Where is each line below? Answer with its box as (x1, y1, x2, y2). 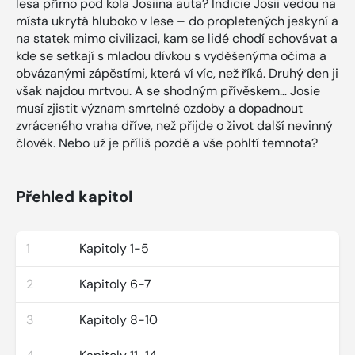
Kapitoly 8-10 (79, 311, 158, 328)
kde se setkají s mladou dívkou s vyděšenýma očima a (16, 47, 326, 64)
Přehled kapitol (16, 185, 132, 207)
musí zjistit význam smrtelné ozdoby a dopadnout (16, 99, 303, 116)
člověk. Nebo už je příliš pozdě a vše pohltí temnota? (16, 134, 318, 151)
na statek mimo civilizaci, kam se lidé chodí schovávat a (16, 29, 338, 47)
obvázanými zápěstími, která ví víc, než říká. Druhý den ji (16, 64, 338, 82)
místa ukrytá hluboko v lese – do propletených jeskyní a (16, 12, 338, 29)
